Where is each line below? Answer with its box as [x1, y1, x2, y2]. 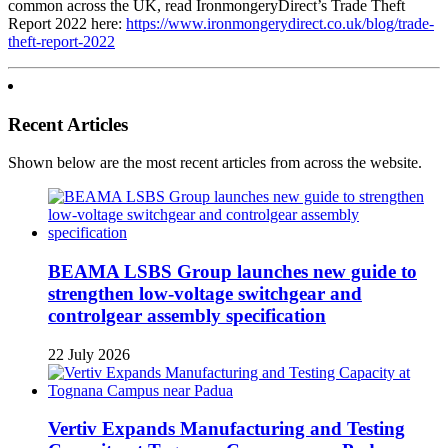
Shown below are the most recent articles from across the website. [8, 154, 422, 172]
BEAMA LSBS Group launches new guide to [48, 260, 417, 282]
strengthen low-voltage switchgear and [48, 282, 362, 304]
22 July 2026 [48, 345, 130, 363]
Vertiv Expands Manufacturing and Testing [48, 418, 405, 440]
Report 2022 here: [8, 14, 126, 32]
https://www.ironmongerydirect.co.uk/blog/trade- [126, 14, 434, 32]
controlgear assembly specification [48, 304, 326, 326]
